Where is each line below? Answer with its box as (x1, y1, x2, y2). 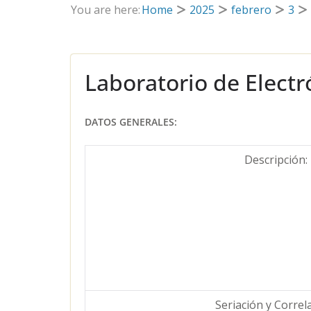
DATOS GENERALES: (85, 115, 177, 128)
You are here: (71, 1, 140, 17)
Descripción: (244, 151, 308, 167)
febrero (231, 1, 271, 17)
